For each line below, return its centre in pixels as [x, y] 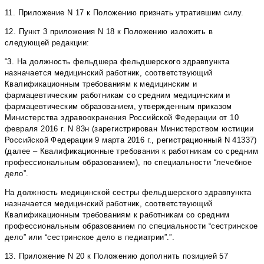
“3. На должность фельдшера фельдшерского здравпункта [117, 62]
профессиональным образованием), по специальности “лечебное [128, 163]
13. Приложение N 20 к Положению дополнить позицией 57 [117, 256]
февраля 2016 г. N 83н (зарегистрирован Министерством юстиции [129, 129]
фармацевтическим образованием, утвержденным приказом [118, 107]
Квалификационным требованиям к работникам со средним [117, 215]
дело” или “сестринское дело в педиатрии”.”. [90, 237]
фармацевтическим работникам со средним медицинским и [118, 95]
